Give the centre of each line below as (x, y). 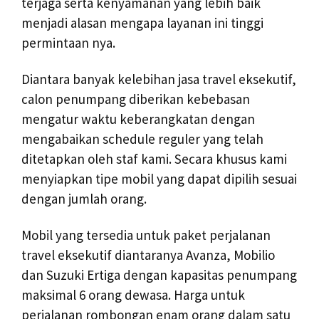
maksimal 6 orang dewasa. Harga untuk (133, 294)
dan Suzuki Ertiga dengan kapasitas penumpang (159, 274)
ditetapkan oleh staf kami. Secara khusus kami (154, 158)
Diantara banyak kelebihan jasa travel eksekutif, (159, 79)
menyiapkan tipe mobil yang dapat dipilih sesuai (159, 178)
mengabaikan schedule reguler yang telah (142, 138)
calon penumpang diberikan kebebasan (136, 99)
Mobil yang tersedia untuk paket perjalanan (146, 235)
